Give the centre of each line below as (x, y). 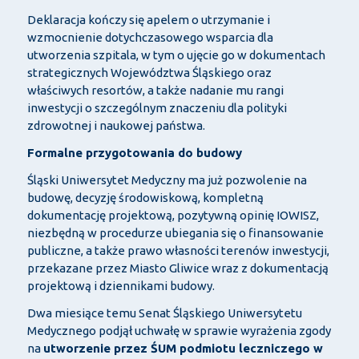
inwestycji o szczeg (79, 108)
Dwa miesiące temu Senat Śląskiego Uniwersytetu (164, 313)
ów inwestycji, (290, 251)
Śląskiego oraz (232, 73)
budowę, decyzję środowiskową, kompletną (145, 198)
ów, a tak (149, 91)
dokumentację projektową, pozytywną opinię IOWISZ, (173, 216)
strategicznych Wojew (88, 73)
